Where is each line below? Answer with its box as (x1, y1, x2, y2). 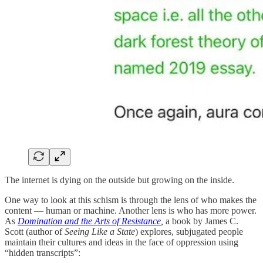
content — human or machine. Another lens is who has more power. (5, 205, 257, 215)
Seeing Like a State (65, 226, 135, 237)
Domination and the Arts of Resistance (18, 215, 161, 226)
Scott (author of (5, 226, 65, 237)
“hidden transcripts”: (5, 247, 80, 258)
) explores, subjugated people (135, 226, 243, 237)
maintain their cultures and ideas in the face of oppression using (5, 237, 238, 247)
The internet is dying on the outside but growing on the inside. (5, 174, 234, 185)
